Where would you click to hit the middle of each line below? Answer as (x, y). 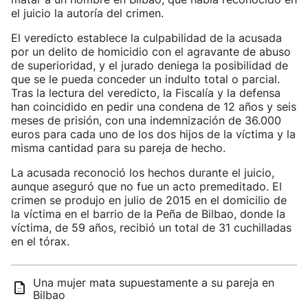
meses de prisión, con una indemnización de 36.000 (146, 120)
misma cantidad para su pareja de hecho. (118, 148)
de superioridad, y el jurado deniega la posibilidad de (150, 65)
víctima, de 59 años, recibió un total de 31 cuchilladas (151, 228)
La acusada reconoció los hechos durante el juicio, (143, 173)
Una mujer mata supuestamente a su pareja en (154, 283)
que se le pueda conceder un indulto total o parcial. (145, 79)
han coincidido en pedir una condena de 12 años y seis (154, 107)
